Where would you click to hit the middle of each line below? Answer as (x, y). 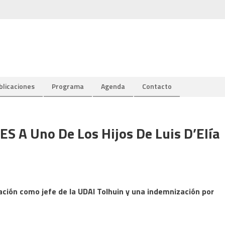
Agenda (113, 86)
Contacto (157, 86)
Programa (68, 86)
